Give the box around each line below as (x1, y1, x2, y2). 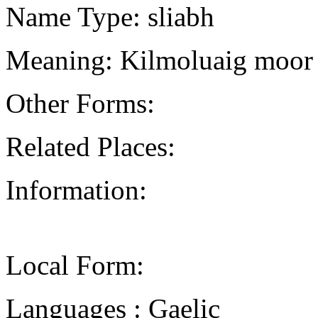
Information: (6, 174, 147, 205)
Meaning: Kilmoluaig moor (6, 44, 313, 75)
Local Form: (6, 249, 144, 280)
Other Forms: (6, 87, 155, 119)
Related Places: (6, 131, 175, 162)
